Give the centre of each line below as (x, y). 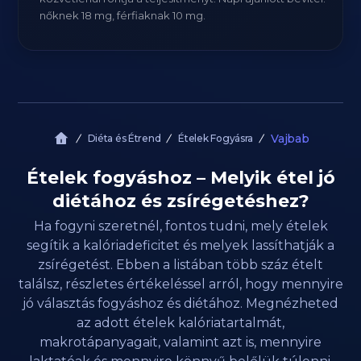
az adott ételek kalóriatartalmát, (180, 323)
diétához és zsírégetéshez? (180, 201)
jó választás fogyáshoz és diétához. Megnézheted (180, 303)
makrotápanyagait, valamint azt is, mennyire (180, 342)
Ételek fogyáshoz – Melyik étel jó (180, 178)
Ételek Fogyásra (216, 138)
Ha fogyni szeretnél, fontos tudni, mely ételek (180, 226)
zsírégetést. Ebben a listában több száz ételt (180, 265)
